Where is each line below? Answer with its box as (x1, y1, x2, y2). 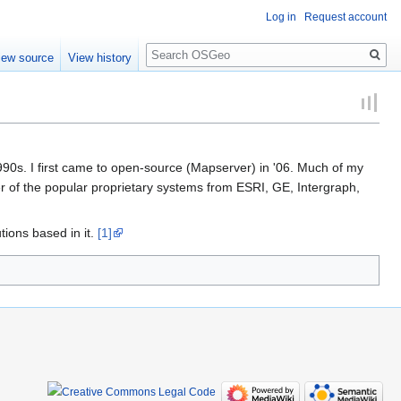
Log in (266, 11, 296, 23)
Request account (304, 11, 387, 23)
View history (68, 51, 132, 65)
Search (145, 35, 205, 55)
